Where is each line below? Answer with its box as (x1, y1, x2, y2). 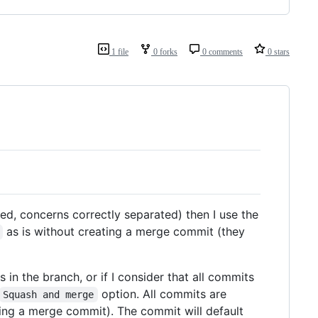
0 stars (265, 47, 290, 57)
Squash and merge (3, 288, 94, 300)
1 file (109, 47, 128, 57)
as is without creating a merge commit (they (2, 224, 248, 238)
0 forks (151, 47, 177, 57)
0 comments (200, 47, 243, 57)
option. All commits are (97, 286, 230, 301)
